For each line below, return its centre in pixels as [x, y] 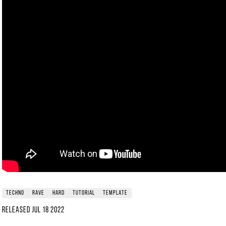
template [115, 193]
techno [15, 193]
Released [17, 210]
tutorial [84, 193]
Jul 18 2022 [48, 210]
